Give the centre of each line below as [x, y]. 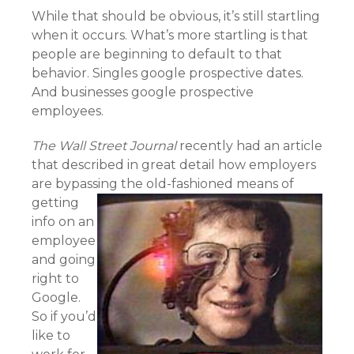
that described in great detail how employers [174, 165]
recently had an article [249, 146]
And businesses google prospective [143, 92]
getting [55, 203]
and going [64, 260]
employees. [68, 111]
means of [265, 184]
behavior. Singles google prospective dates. [168, 73]
